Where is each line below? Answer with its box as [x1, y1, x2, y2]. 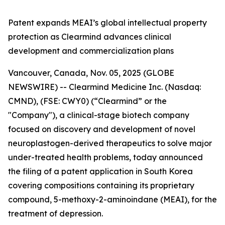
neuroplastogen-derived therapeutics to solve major [8, 138, 212, 148]
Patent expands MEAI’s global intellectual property [8, 18, 207, 28]
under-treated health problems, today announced [8, 152, 203, 162]
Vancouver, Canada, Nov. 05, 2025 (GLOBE [8, 68, 174, 78]
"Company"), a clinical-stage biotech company [8, 110, 189, 120]
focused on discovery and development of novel [8, 124, 195, 134]
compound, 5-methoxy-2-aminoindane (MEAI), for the [8, 194, 217, 204]
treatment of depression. [8, 208, 103, 218]
